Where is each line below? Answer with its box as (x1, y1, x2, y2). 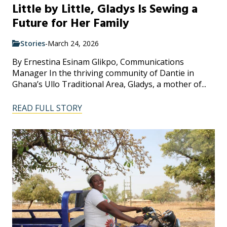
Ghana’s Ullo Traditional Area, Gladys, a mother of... (12, 78, 206, 90)
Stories (20, 38, 45, 48)
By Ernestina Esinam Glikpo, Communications (12, 56, 184, 67)
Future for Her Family (12, 14, 129, 32)
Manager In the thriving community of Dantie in (12, 67, 194, 79)
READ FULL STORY (12, 102, 82, 114)
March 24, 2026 (48, 38, 99, 48)
